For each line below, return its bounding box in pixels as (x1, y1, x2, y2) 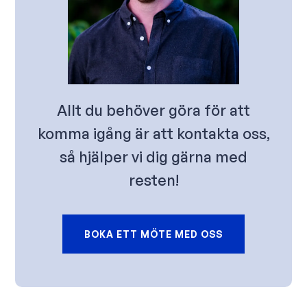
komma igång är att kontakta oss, (37, 123, 270, 143)
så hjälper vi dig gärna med (60, 147, 247, 166)
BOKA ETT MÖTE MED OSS (84, 228, 223, 240)
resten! (128, 170, 179, 189)
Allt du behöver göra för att (57, 100, 250, 119)
